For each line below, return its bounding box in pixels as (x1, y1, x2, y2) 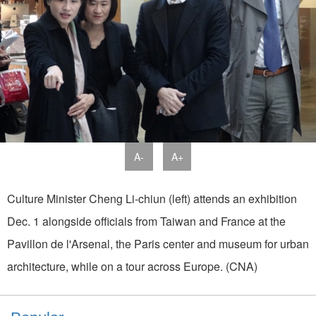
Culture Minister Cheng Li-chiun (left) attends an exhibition (7, 190, 297, 207)
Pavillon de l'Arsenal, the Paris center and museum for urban (7, 235, 309, 252)
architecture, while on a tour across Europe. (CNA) (7, 257, 257, 274)
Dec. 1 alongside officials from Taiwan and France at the (7, 212, 286, 229)
